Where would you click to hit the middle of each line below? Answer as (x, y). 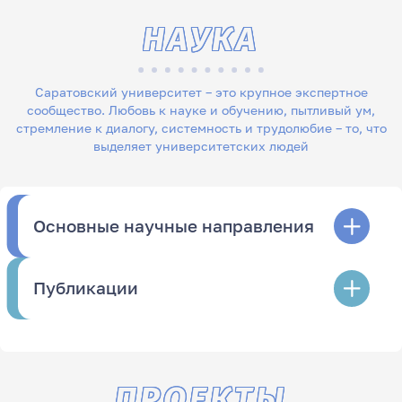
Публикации (86, 288)
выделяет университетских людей (201, 145)
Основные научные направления (174, 226)
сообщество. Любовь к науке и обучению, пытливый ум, (201, 109)
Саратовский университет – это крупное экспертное (201, 92)
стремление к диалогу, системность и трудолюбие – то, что (201, 127)
